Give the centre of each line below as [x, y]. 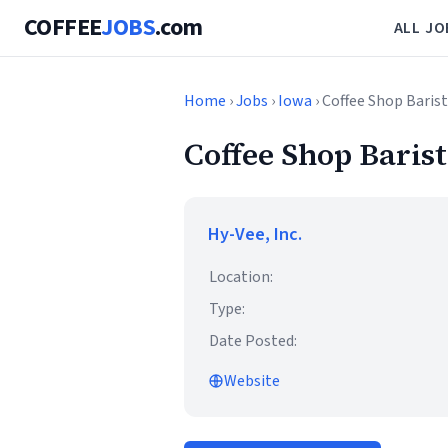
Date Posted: [253, 341]
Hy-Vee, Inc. [255, 234]
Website [252, 381]
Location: [241, 277]
